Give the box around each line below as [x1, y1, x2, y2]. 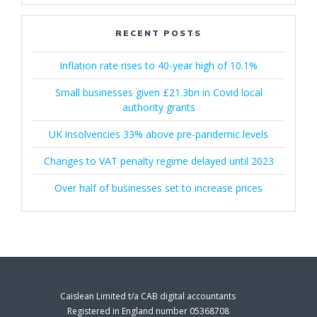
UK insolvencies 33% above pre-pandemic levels [49, 127, 268, 141]
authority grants [122, 100, 195, 114]
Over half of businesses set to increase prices [54, 181, 263, 195]
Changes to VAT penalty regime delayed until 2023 [43, 154, 274, 168]
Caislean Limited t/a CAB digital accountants [60, 290, 236, 302]
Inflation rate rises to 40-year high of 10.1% [59, 59, 258, 72]
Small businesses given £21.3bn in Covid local [54, 86, 263, 99]
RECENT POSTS [115, 28, 202, 38]
